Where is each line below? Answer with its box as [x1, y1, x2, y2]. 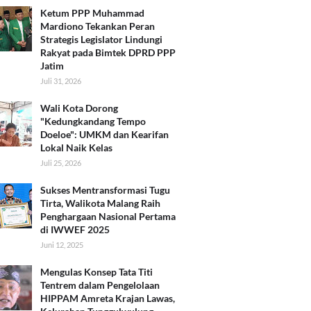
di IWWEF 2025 [40, 224, 110, 236]
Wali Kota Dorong [40, 102, 118, 115]
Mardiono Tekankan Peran [40, 20, 155, 33]
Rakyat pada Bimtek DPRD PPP [40, 47, 176, 59]
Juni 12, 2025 [40, 240, 83, 250]
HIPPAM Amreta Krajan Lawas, [40, 292, 175, 305]
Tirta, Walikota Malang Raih [40, 197, 160, 210]
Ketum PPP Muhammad [40, 7, 144, 19]
